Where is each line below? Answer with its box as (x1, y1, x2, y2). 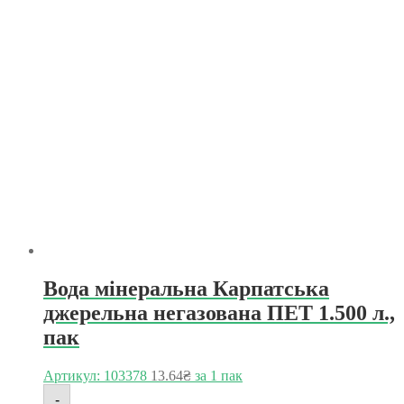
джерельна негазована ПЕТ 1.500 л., (43, 301, 395, 326)
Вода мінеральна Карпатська (43, 277, 329, 301)
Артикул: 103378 (43, 368, 147, 384)
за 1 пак (191, 368, 243, 384)
